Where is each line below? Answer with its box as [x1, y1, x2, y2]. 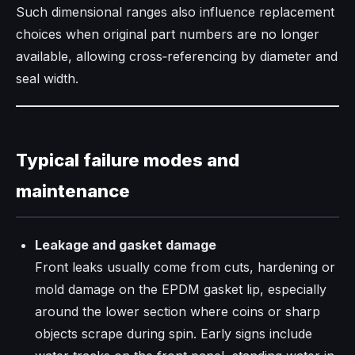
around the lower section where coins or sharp [35, 303, 320, 320]
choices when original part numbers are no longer [16, 26, 319, 43]
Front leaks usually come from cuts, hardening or [35, 259, 335, 276]
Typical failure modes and [16, 150, 239, 171]
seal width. [16, 71, 78, 87]
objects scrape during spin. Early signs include [35, 326, 312, 342]
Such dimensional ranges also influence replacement [16, 4, 334, 21]
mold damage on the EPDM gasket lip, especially [35, 281, 326, 298]
